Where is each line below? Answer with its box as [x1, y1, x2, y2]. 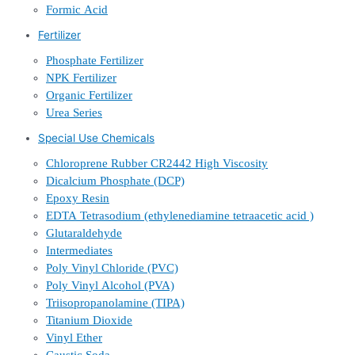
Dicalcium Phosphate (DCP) [46, 174, 185, 188]
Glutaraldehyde [46, 227, 122, 240]
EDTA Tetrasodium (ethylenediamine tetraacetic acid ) [46, 209, 314, 223]
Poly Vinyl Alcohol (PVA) [46, 279, 174, 292]
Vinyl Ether [46, 331, 102, 345]
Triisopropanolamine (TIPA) [46, 296, 185, 310]
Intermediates [46, 244, 113, 258]
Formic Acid [46, 3, 108, 17]
